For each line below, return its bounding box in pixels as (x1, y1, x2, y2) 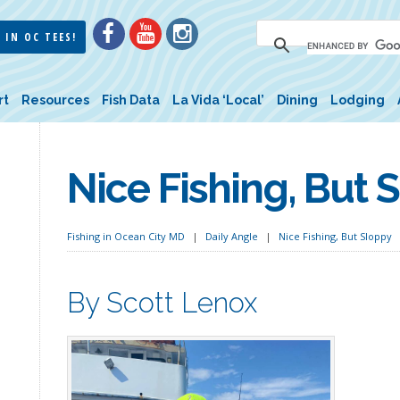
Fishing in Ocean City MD (66, 229, 185, 243)
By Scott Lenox (66, 286, 257, 319)
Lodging (330, 93, 385, 107)
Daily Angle (204, 229, 258, 243)
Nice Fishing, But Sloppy (278, 229, 392, 243)
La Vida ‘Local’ (172, 93, 264, 107)
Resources (21, 93, 89, 107)
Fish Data (102, 93, 160, 107)
